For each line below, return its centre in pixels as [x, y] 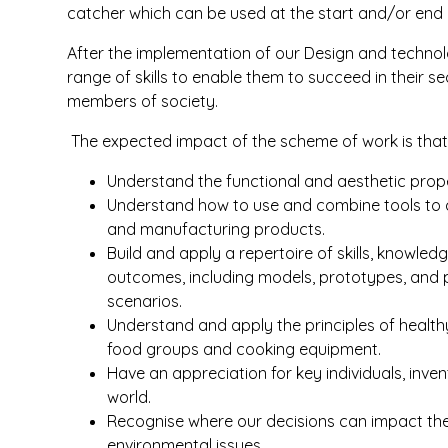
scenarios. [145, 301]
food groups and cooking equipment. [244, 349]
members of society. [143, 101]
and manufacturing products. [216, 229]
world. [129, 397]
